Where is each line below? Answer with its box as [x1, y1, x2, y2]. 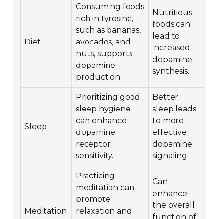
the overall [153, 200, 195, 210]
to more [153, 116, 184, 126]
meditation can [76, 183, 135, 193]
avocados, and [76, 37, 131, 47]
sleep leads [153, 104, 197, 114]
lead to [153, 31, 180, 41]
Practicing [76, 171, 115, 181]
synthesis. [153, 66, 190, 76]
